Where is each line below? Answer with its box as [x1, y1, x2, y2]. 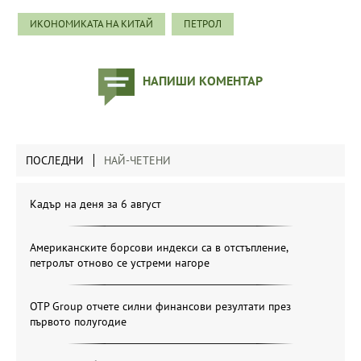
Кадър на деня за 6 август [30, 196, 161, 211]
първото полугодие [30, 313, 127, 329]
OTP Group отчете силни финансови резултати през [30, 298, 291, 313]
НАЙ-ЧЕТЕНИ [104, 152, 171, 168]
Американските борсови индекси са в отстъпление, [30, 239, 288, 255]
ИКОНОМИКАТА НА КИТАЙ [30, 16, 153, 31]
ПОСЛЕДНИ [26, 152, 84, 168]
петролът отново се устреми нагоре [30, 255, 210, 270]
